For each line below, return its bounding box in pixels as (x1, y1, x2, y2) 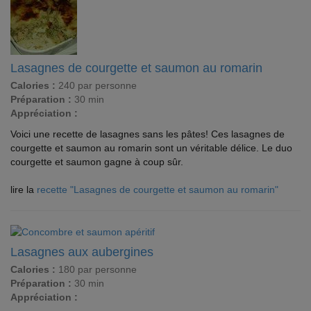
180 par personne (56, 264, 137, 275)
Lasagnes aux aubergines (10, 245, 153, 259)
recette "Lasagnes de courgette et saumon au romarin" (37, 184, 278, 195)
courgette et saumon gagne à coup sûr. (10, 156, 183, 167)
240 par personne (56, 80, 137, 91)
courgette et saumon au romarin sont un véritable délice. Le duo (10, 142, 292, 153)
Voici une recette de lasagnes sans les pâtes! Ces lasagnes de (10, 128, 285, 140)
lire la (10, 184, 37, 195)
